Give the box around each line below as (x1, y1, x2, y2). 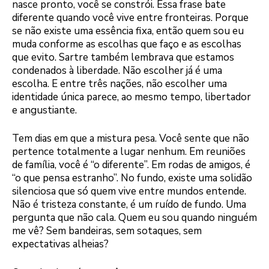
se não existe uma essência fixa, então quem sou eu (12, 23, 244, 38)
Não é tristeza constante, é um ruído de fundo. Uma (12, 198, 246, 212)
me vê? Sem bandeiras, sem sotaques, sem (12, 224, 202, 238)
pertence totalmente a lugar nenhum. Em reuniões (12, 145, 246, 159)
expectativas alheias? (12, 237, 109, 252)
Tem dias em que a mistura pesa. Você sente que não (12, 131, 249, 146)
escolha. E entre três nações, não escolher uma (12, 76, 227, 91)
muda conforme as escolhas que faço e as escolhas (12, 37, 241, 51)
